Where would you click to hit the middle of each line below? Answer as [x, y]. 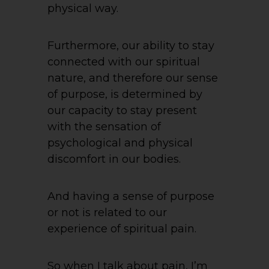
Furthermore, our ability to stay [131, 45]
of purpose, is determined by [125, 94]
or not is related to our [107, 212]
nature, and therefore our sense [133, 78]
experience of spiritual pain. [122, 228]
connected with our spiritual [124, 62]
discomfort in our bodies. [114, 159]
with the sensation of [104, 126]
